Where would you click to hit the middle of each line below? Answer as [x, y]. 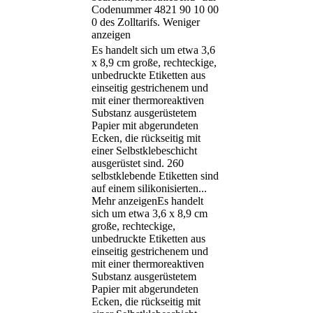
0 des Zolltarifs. [126, 22]
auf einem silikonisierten [145, 189]
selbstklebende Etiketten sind [155, 176]
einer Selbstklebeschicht [144, 151]
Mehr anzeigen [124, 201]
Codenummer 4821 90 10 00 [155, 10]
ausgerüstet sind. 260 [138, 163]
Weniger [181, 22]
